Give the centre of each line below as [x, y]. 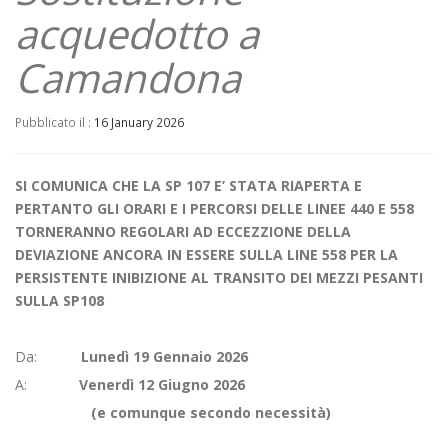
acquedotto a [137, 33]
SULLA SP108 [59, 300]
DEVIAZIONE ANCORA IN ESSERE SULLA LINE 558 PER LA [206, 254]
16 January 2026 [139, 122]
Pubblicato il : [54, 122]
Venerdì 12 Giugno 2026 [160, 384]
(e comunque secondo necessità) [173, 412]
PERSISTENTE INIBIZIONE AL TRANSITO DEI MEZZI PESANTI [219, 277]
